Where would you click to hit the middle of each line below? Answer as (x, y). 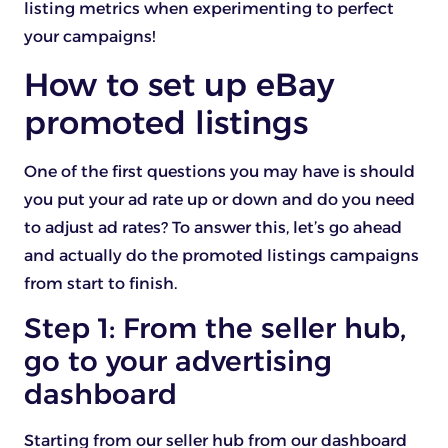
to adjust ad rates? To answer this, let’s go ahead (213, 227)
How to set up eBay (179, 84)
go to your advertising (178, 360)
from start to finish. (100, 283)
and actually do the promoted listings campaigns (221, 255)
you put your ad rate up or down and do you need (219, 199)
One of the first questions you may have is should (219, 171)
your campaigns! (89, 37)
